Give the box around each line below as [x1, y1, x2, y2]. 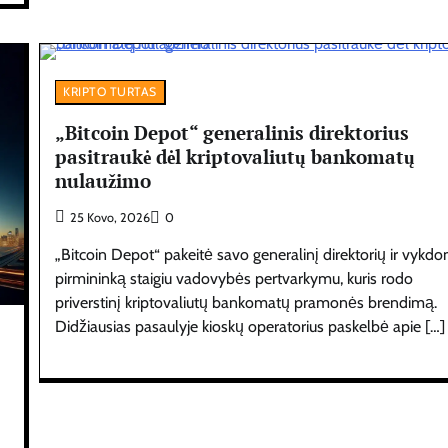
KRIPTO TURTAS [63, 84, 157, 100]
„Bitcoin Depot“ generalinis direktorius [55, 119, 410, 145]
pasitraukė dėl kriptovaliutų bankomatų [55, 143, 416, 169]
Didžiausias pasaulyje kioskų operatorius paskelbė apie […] [55, 316, 446, 336]
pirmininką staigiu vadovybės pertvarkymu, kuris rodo [55, 268, 414, 288]
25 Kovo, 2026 [70, 209, 151, 225]
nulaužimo [55, 167, 152, 193]
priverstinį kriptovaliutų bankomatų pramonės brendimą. [55, 292, 438, 312]
